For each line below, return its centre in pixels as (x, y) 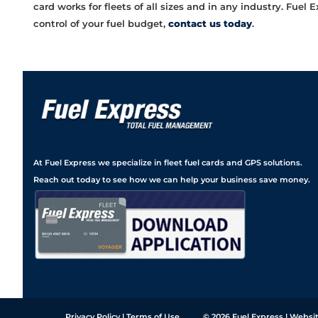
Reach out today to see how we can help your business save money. (172, 179)
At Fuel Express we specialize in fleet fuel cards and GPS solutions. (168, 162)
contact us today (210, 23)
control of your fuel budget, (101, 23)
